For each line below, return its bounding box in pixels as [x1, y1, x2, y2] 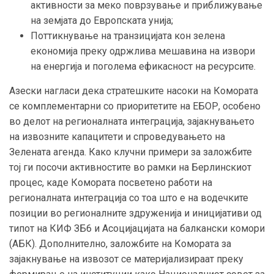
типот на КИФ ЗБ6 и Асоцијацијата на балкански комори [9, 223, 265, 235]
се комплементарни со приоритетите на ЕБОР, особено [9, 100, 261, 113]
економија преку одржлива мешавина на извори [31, 45, 255, 57]
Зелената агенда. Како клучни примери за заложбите [9, 146, 252, 158]
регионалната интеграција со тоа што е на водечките [9, 192, 248, 204]
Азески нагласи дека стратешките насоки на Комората [9, 85, 258, 97]
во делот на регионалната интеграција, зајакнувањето [9, 116, 254, 128]
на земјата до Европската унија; [31, 15, 173, 27]
